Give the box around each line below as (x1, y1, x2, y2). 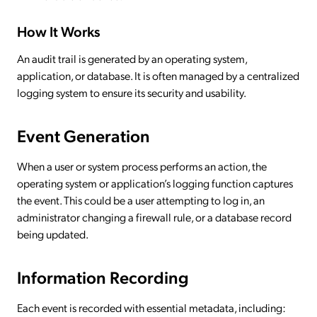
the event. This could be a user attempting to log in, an (17, 192, 265, 207)
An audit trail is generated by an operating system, (17, 50, 247, 66)
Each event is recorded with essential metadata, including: (17, 299, 286, 315)
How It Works (17, 21, 100, 40)
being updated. (17, 226, 88, 241)
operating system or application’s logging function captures (17, 175, 293, 190)
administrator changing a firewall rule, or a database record (17, 209, 292, 224)
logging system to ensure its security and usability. (17, 84, 246, 100)
